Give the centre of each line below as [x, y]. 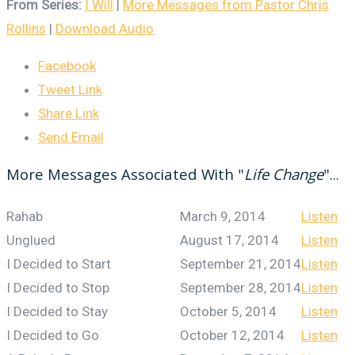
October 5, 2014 [228, 312]
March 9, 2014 [223, 217]
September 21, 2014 [240, 264]
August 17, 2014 [229, 240]
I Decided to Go [53, 336]
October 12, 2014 [232, 336]
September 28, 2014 [240, 288]
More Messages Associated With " [125, 177]
